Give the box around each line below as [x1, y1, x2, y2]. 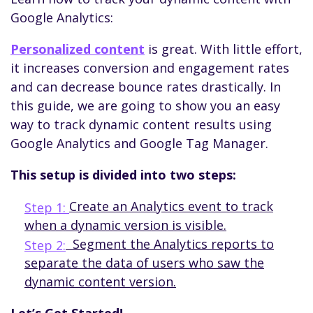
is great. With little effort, [145, 40, 303, 57]
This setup [10, 166, 79, 183]
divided [89, 166, 140, 183]
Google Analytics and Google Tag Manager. [10, 134, 268, 152]
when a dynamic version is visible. [24, 216, 226, 233]
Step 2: [24, 236, 66, 254]
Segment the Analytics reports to [66, 235, 274, 252]
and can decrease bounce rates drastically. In [10, 78, 281, 95]
